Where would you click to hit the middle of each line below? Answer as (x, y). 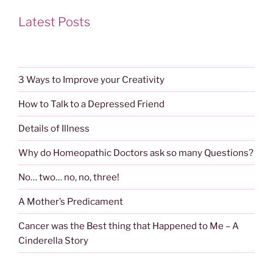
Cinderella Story (53, 240)
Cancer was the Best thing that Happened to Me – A (129, 226)
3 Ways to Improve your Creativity (91, 80)
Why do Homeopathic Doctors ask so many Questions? (136, 153)
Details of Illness (54, 128)
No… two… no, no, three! (69, 177)
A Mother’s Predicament (71, 201)
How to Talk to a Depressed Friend (91, 104)
